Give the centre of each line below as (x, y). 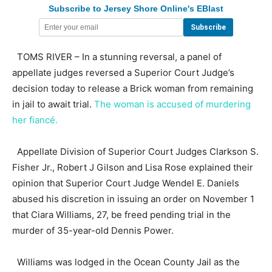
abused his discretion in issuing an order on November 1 (133, 199)
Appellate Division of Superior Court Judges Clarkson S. (135, 151)
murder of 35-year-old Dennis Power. (93, 230)
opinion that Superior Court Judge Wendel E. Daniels (126, 183)
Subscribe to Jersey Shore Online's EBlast (136, 8)
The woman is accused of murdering (172, 104)
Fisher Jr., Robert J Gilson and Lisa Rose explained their (133, 167)
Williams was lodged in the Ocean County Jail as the (126, 262)
